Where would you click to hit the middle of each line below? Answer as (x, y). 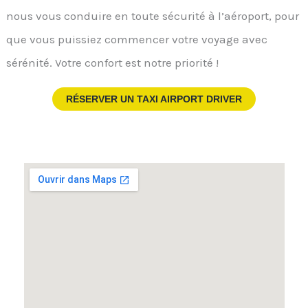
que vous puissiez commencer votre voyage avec (137, 39)
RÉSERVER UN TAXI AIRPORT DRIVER (154, 99)
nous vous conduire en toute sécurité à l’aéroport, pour (153, 15)
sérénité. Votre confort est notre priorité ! (113, 62)
